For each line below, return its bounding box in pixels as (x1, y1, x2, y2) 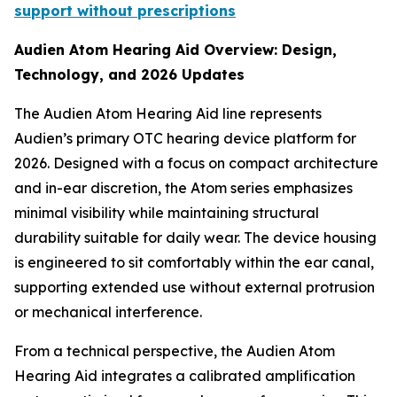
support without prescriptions (14, 2, 236, 20)
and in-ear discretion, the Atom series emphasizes (14, 179, 353, 198)
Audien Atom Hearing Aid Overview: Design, (14, 41, 337, 59)
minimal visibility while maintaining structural (14, 204, 319, 222)
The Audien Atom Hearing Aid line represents (14, 105, 322, 123)
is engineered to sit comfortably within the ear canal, (14, 253, 374, 272)
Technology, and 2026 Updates (14, 66, 245, 84)
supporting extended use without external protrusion (14, 278, 375, 297)
